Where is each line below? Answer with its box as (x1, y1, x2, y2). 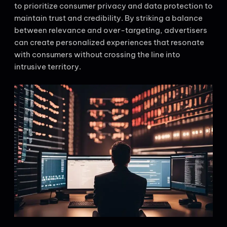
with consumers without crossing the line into (14, 50, 180, 59)
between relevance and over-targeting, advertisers (14, 25, 207, 35)
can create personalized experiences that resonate (14, 37, 204, 47)
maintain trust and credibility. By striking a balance (14, 13, 203, 23)
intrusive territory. (14, 62, 81, 71)
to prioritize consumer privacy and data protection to (14, 1, 213, 11)
